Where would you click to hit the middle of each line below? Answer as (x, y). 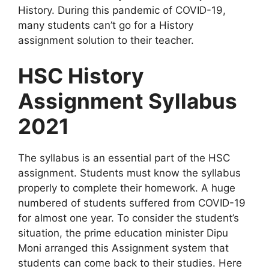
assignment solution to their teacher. (106, 40)
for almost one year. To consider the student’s (128, 218)
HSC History (81, 76)
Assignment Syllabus (128, 101)
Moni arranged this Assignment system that (123, 248)
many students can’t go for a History (106, 25)
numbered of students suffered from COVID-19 (132, 203)
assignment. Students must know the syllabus (129, 173)
